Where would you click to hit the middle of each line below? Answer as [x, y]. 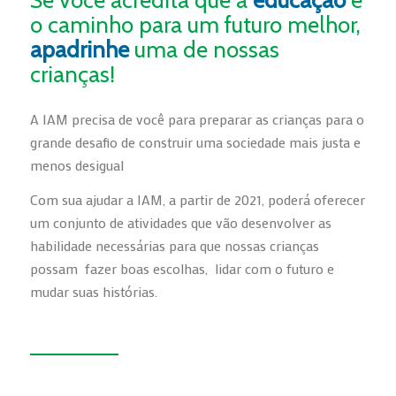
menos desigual [76, 164]
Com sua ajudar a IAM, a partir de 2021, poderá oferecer [197, 200]
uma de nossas [204, 49]
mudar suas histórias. [93, 292]
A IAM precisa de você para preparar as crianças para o [197, 118]
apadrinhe [79, 49]
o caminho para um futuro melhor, [195, 25]
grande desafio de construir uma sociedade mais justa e [195, 141]
